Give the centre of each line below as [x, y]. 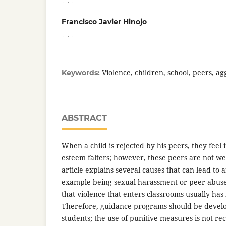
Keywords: [82, 72]
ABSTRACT [84, 118]
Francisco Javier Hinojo [104, 21]
